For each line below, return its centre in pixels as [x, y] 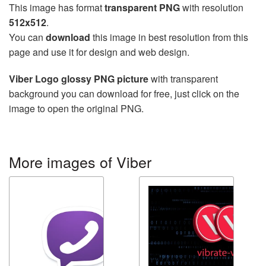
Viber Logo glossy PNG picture [79, 79]
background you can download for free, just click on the [124, 94]
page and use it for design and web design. [99, 52]
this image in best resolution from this [169, 37]
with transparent [183, 79]
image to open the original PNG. [76, 108]
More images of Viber [80, 161]
